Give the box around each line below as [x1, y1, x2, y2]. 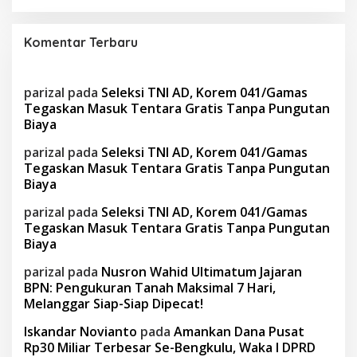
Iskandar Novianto [24, 322, 137, 340]
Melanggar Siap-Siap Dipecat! [24, 294, 203, 312]
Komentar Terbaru [24, 33, 138, 50]
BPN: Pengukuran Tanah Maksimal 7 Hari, [24, 278, 276, 296]
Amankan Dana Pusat [174, 322, 304, 340]
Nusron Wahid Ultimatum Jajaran [101, 262, 302, 280]
